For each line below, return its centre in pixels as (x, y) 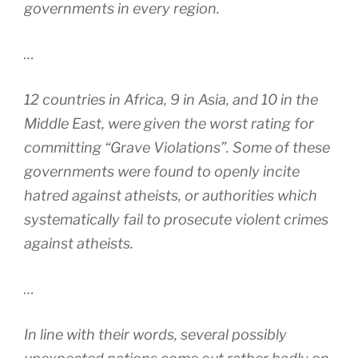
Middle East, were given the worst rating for (169, 124)
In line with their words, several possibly (155, 335)
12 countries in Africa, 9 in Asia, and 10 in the (171, 100)
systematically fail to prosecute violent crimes (176, 220)
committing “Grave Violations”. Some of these (177, 148)
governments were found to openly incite (162, 172)
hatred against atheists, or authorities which (171, 196)
